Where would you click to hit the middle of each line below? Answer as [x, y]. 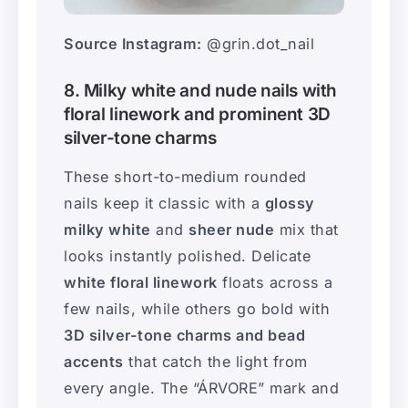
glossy [290, 203]
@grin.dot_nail [258, 43]
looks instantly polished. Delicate [187, 255]
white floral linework [141, 282]
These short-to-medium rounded [185, 176]
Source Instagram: [133, 43]
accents [94, 361]
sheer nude [231, 229]
